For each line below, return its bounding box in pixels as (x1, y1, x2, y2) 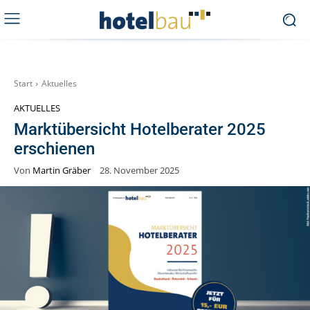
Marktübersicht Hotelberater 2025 (14, 120, 266, 139)
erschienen (14, 139, 95, 158)
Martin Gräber (33, 163, 91, 176)
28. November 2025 (100, 164, 179, 177)
